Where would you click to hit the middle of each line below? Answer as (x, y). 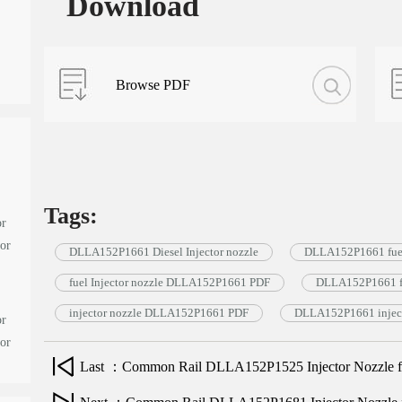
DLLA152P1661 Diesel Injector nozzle (163, 252)
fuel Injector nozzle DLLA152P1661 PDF (169, 282)
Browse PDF (153, 84)
